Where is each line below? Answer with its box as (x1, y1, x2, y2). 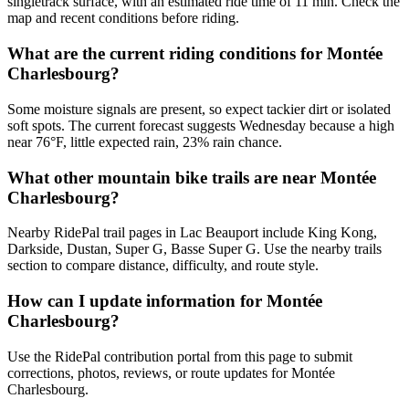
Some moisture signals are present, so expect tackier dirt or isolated (7, 100, 391, 117)
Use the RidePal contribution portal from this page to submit (7, 348, 352, 364)
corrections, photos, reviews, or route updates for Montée (7, 364, 335, 381)
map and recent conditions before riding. (7, 10, 239, 26)
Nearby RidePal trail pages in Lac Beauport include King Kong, (7, 225, 377, 241)
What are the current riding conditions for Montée (7, 44, 383, 64)
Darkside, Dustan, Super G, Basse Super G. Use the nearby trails (7, 241, 382, 257)
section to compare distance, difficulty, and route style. (7, 257, 319, 274)
